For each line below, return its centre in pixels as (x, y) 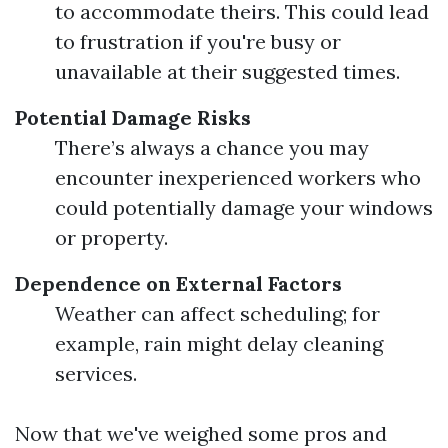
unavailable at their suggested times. (227, 71)
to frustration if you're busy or (198, 41)
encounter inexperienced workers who (238, 177)
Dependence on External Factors (178, 283)
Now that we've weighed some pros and (201, 433)
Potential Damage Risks (133, 117)
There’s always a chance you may (212, 147)
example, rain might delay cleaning (219, 343)
